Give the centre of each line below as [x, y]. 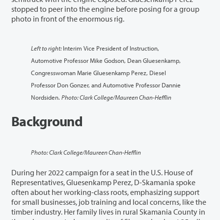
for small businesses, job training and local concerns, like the [17, 202]
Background [47, 121]
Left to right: [47, 48]
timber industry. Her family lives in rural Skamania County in [55, 211]
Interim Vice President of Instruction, [111, 48]
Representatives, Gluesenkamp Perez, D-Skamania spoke [62, 182]
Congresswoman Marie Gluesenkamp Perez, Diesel [98, 72]
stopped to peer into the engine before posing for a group [93, 9]
